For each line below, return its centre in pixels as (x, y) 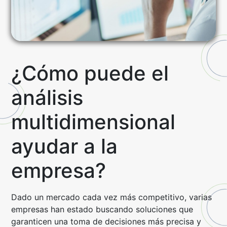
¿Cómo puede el (90, 73)
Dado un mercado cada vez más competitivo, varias (112, 197)
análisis (47, 98)
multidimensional (93, 122)
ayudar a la (65, 146)
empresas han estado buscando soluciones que (102, 209)
